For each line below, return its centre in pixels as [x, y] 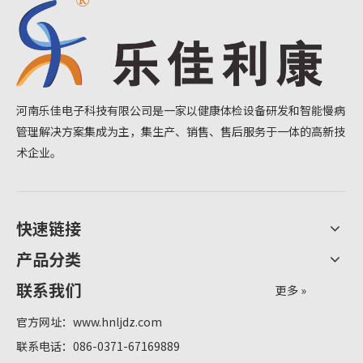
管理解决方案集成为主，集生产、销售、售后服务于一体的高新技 [181, 132]
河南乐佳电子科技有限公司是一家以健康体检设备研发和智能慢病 [181, 111]
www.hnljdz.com [117, 322]
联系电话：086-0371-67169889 [98, 346]
